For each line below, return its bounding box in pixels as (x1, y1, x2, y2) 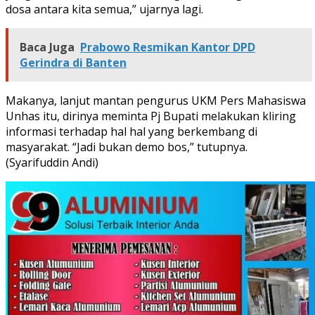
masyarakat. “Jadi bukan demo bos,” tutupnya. (6, 139, 247, 155)
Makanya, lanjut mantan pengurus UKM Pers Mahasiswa (6, 92, 306, 108)
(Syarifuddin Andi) (6, 154, 98, 170)
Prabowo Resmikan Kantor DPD (80, 39, 255, 55)
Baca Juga (20, 39, 75, 55)
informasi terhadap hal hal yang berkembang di (6, 123, 257, 139)
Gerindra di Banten (20, 54, 127, 70)
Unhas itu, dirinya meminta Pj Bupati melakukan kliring (6, 108, 296, 124)
